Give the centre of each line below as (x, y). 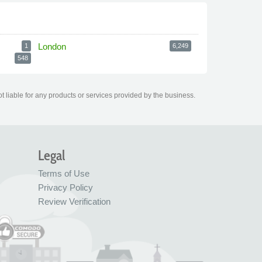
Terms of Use (63, 173)
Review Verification (74, 201)
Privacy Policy (65, 187)
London (52, 46)
